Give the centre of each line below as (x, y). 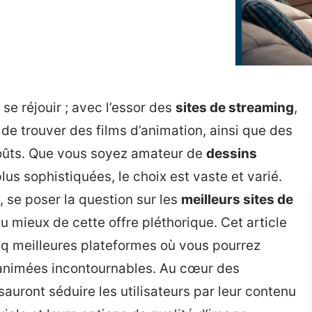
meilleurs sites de (237, 200)
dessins (232, 154)
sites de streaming (235, 108)
